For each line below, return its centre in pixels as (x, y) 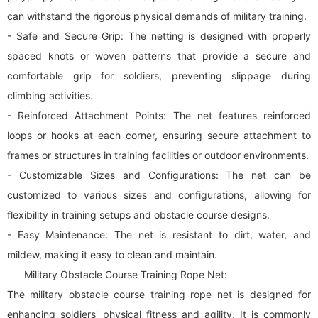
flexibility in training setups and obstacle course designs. (138, 215)
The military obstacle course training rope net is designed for (159, 294)
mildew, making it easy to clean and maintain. (112, 254)
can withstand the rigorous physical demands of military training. (157, 16)
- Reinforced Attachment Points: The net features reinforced (159, 115)
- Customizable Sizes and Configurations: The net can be (159, 175)
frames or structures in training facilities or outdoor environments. (158, 155)
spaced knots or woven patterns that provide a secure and (159, 56)
